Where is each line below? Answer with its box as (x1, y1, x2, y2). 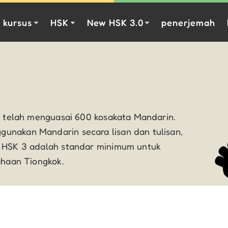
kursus (3, 16, 32, 28)
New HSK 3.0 (87, 16, 144, 28)
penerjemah (161, 16, 215, 28)
